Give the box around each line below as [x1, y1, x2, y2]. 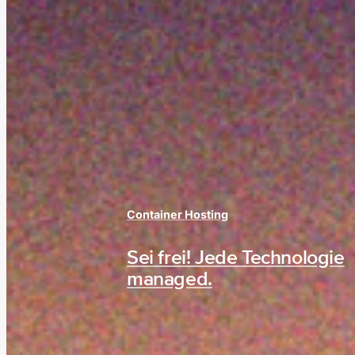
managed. [127, 267, 212, 292]
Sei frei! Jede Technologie [127, 246, 345, 271]
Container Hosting [127, 207, 229, 221]
